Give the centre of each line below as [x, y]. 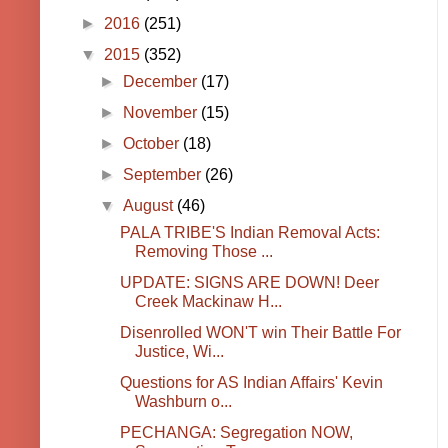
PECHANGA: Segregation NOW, [236, 433]
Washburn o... [183, 402]
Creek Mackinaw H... [208, 302]
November [162, 113]
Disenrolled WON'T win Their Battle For [260, 333]
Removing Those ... [203, 252]
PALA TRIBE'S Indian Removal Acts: [249, 233]
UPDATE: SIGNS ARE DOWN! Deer [249, 283]
